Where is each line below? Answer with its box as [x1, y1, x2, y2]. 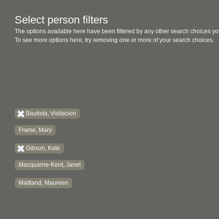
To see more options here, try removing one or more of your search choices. [15, 37, 214, 44]
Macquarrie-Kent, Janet [19, 161, 81, 168]
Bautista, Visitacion [26, 110, 76, 117]
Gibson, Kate [26, 145, 60, 152]
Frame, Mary [19, 127, 52, 133]
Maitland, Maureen [19, 179, 68, 186]
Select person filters [15, 14, 108, 26]
